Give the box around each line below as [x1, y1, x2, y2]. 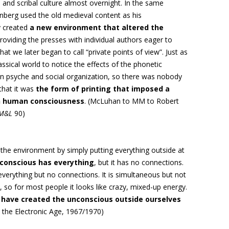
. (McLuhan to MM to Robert [84, 96, 179, 106]
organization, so [66, 72, 122, 81]
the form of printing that [36, 84, 129, 94]
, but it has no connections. [94, 157, 184, 167]
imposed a [129, 84, 170, 94]
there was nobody [122, 72, 182, 81]
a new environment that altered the [28, 22, 164, 32]
